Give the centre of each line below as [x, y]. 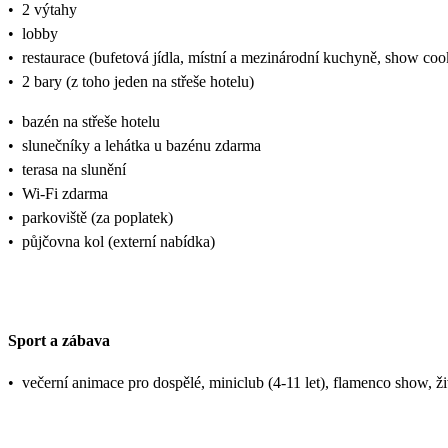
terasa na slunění [74, 170]
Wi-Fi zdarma [65, 194]
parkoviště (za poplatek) [97, 218]
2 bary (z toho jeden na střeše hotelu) [138, 82]
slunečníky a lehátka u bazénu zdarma [141, 146]
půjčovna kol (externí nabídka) [118, 242]
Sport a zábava [59, 340]
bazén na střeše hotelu [91, 122]
